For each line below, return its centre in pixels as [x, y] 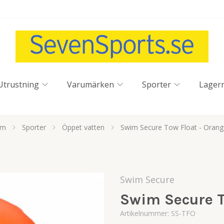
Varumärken [90, 84]
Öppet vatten [83, 127]
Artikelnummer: [145, 213]
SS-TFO [183, 213]
